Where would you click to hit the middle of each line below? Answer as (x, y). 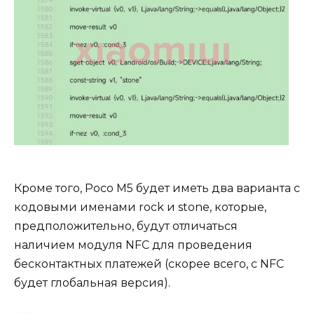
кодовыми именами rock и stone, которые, (140, 207)
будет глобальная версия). (92, 283)
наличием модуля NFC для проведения (133, 245)
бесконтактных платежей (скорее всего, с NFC (149, 264)
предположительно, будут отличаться (126, 226)
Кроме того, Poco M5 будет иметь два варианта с (157, 189)
